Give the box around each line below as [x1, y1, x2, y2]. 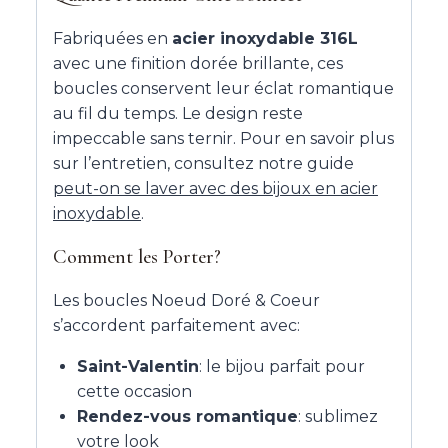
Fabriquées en [53, 29, 172, 49]
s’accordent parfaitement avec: [53, 316, 300, 336]
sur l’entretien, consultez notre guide [53, 154, 354, 174]
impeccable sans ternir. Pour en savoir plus [53, 129, 394, 149]
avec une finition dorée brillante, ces [53, 54, 343, 74]
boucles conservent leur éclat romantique [53, 79, 394, 99]
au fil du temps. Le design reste [53, 104, 303, 124]
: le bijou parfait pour [199, 357, 365, 377]
